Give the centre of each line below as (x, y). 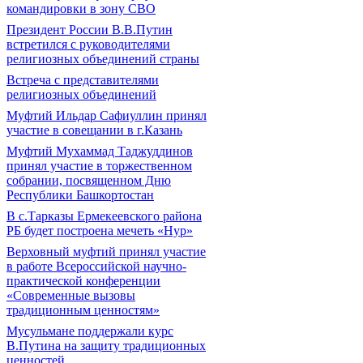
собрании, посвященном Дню (89, 180)
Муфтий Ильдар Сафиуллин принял (107, 115)
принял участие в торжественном (99, 166)
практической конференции (83, 281)
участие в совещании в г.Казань (94, 130)
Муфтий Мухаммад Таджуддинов (100, 151)
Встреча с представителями (83, 80)
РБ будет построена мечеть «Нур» (100, 231)
